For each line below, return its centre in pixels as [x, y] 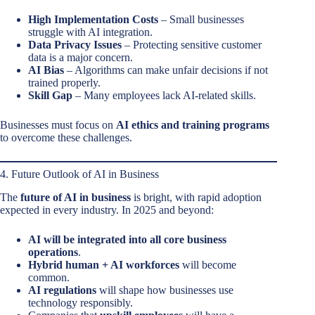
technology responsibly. [81, 303]
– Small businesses [201, 20]
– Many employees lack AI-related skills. [164, 96]
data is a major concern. [81, 58]
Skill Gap [50, 96]
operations [53, 252]
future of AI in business [76, 198]
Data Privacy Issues [75, 45]
